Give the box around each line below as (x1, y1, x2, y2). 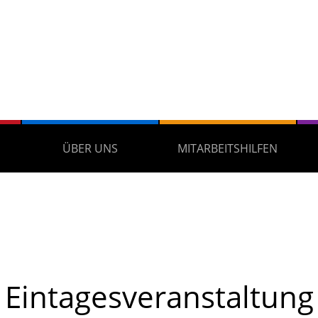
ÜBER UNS (62, 141, 119, 156)
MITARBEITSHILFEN (177, 141, 278, 156)
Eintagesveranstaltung (4, 276, 314, 317)
